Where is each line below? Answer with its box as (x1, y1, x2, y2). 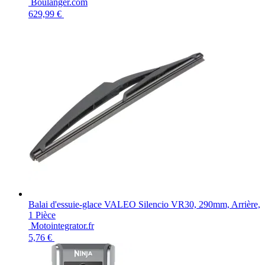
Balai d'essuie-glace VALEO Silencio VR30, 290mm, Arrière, (28, 199, 260, 209)
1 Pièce (28, 209, 56, 220)
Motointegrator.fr (31, 220, 94, 231)
